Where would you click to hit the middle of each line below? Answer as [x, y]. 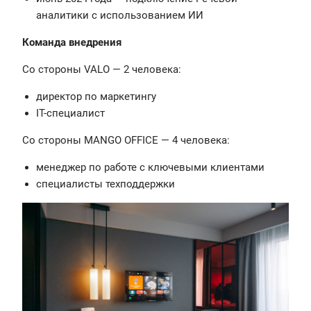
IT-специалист [70, 113]
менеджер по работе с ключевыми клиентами [150, 167]
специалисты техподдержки [106, 184]
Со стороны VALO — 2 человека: [102, 69]
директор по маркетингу [96, 96]
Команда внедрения [72, 42]
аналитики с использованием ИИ [120, 15]
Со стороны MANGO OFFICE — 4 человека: [126, 140]
